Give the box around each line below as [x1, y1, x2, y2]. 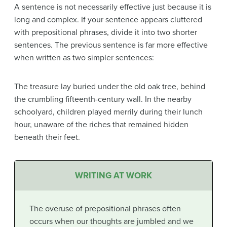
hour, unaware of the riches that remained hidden [14, 119, 188, 130]
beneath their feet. [14, 132, 80, 142]
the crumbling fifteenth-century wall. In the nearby [14, 94, 192, 104]
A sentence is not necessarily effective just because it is [14, 2, 211, 12]
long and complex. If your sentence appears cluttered [14, 14, 202, 25]
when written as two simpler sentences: [14, 52, 154, 63]
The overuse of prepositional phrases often [29, 203, 181, 214]
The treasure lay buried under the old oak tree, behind [14, 81, 205, 92]
